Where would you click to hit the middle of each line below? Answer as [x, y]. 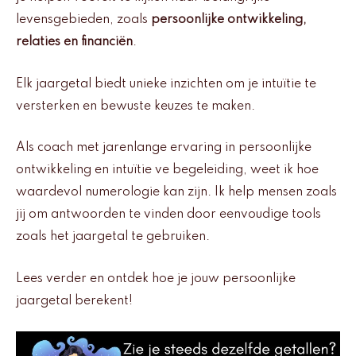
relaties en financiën [74, 43]
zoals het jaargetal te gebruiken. [113, 237]
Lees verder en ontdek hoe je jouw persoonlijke [156, 279]
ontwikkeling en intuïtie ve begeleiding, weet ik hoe [167, 170]
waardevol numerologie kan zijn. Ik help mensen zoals [176, 193]
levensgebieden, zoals [83, 20]
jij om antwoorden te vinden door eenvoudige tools [168, 215]
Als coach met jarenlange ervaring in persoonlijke [164, 148]
